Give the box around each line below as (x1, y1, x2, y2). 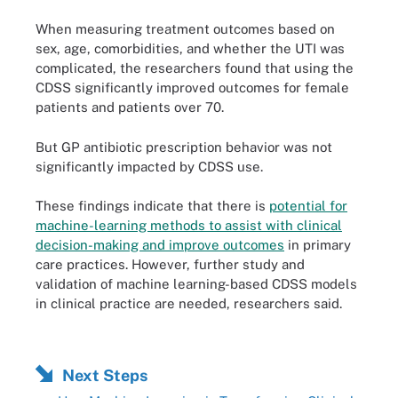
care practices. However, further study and (36, 257, 305, 272)
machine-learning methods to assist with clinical (36, 218, 342, 233)
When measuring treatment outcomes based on (36, 21, 335, 36)
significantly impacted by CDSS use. (36, 158, 263, 174)
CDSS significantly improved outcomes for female (36, 80, 349, 95)
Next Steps (62, 365, 147, 385)
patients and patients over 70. (36, 99, 224, 115)
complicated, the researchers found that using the (36, 60, 354, 76)
